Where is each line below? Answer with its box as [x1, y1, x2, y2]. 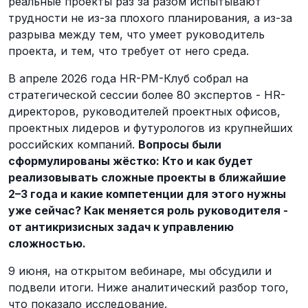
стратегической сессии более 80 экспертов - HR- [8, 88, 285, 102]
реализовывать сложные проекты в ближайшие [8, 170, 286, 184]
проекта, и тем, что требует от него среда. [8, 44, 249, 58]
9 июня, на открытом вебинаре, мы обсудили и [8, 264, 272, 278]
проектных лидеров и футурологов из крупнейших [8, 121, 293, 135]
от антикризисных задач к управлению [8, 220, 234, 234]
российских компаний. [8, 137, 138, 151]
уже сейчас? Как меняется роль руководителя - [8, 203, 288, 217]
